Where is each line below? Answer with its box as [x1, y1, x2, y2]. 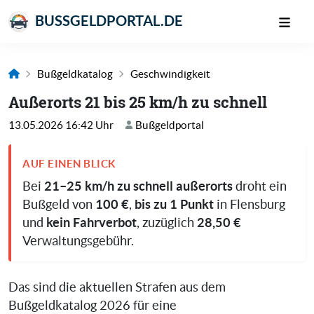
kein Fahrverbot [46, 215, 137, 231]
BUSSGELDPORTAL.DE [32, 13, 183, 29]
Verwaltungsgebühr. [22, 234, 134, 249]
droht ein [233, 179, 287, 194]
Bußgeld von [22, 198, 95, 212]
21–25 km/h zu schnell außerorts [44, 179, 233, 194]
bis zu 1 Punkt [135, 197, 214, 212]
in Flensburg [214, 198, 285, 212]
